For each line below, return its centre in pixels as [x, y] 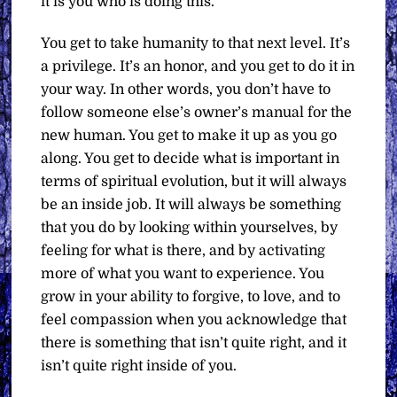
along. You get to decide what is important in [191, 158]
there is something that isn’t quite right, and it [194, 343]
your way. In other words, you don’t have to [186, 89]
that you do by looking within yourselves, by [190, 227]
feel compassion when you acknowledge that [194, 319]
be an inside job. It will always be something [191, 204]
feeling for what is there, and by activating [183, 250]
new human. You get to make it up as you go [189, 135]
